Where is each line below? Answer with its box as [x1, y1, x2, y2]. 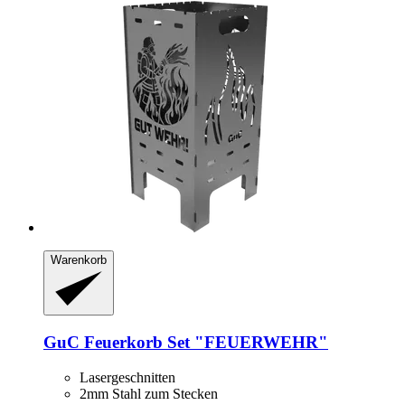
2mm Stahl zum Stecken [80, 385, 218, 401]
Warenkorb [51, 252, 107, 267]
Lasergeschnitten [80, 369, 175, 385]
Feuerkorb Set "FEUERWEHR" [80, 332, 328, 352]
